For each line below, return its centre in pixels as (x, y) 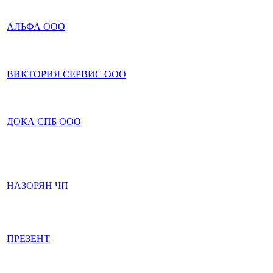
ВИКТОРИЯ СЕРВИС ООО (66, 74)
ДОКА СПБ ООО (44, 122)
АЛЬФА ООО (36, 27)
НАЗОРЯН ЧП (37, 186)
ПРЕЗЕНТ (28, 239)
